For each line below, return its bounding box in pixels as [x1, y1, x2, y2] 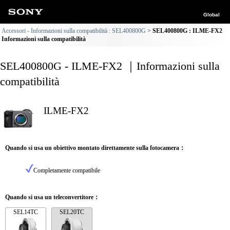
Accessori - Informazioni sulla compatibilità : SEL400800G [2, 27, 146, 34]
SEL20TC [60, 208, 84, 216]
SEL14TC [13, 208, 38, 216]
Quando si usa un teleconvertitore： [5, 194, 100, 201]
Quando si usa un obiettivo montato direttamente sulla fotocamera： [5, 144, 185, 151]
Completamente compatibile [33, 167, 100, 174]
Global [203, 12, 220, 17]
